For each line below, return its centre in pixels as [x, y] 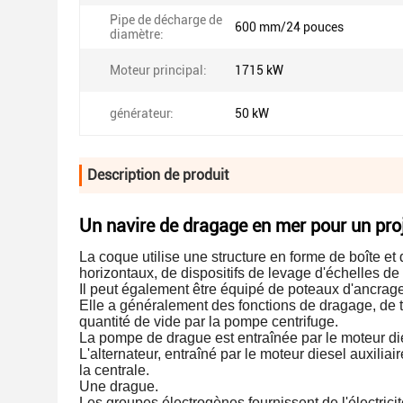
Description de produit [158, 175]
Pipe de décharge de [166, 20]
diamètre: [137, 34]
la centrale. [114, 370]
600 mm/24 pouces [289, 27]
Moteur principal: [158, 70]
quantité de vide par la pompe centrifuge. [209, 322]
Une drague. [119, 386]
